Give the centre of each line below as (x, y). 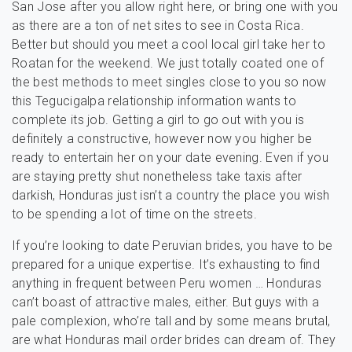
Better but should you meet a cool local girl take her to (169, 44)
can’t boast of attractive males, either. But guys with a (165, 302)
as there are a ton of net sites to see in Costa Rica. (158, 26)
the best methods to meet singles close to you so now (169, 82)
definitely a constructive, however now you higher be (162, 139)
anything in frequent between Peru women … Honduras (167, 283)
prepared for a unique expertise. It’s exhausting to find (166, 264)
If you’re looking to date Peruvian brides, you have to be (172, 246)
